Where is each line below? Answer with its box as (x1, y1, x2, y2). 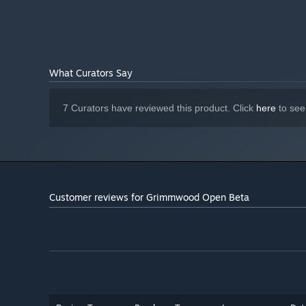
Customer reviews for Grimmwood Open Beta (49, 191, 249, 204)
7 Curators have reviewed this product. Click (63, 102, 256, 114)
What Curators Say (49, 67, 133, 79)
